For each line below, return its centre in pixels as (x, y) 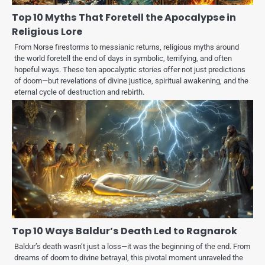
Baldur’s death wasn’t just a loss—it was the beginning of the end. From (132, 247)
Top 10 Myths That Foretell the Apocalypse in (124, 18)
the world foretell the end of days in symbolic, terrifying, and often (123, 59)
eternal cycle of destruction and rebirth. (79, 92)
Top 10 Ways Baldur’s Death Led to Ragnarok (125, 231)
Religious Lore (47, 32)
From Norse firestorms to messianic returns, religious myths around (127, 47)
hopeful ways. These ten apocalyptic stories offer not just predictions (130, 70)
